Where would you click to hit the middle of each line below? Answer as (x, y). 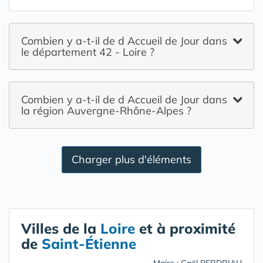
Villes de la (61, 228)
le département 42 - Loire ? (88, 52)
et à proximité (185, 228)
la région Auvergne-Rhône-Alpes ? (106, 111)
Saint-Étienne (89, 244)
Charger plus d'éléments (131, 159)
